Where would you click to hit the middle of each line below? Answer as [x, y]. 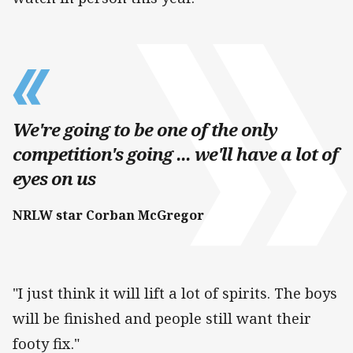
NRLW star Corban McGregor [108, 216]
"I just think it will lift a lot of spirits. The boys [175, 294]
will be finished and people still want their [162, 319]
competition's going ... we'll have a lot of [175, 154]
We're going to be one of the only [145, 130]
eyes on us [54, 179]
